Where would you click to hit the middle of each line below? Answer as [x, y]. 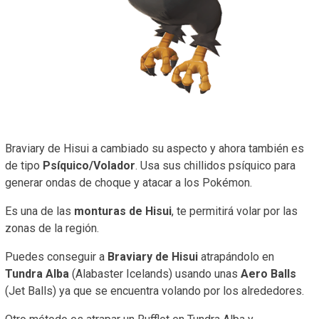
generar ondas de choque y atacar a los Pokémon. [129, 182]
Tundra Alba [37, 273]
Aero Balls [268, 273]
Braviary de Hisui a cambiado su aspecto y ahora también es [155, 148]
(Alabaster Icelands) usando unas [155, 273]
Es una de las [40, 211]
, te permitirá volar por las [235, 211]
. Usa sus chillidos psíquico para [215, 165]
